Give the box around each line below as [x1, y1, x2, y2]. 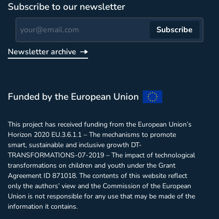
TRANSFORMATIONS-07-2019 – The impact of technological [8, 151, 195, 160]
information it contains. [8, 202, 78, 211]
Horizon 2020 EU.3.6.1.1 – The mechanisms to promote [8, 130, 176, 139]
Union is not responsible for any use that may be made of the [8, 192, 195, 201]
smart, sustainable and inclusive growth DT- [8, 140, 142, 150]
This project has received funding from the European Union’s [8, 120, 192, 129]
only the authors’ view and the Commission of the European [8, 181, 191, 191]
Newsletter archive [8, 46, 76, 57]
